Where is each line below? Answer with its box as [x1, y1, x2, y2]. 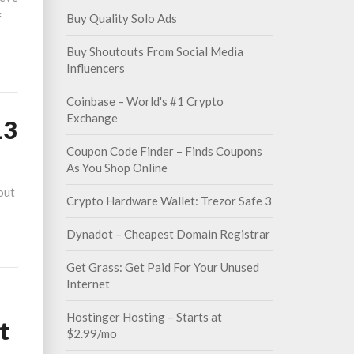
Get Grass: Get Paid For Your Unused [66, 260, 259, 274]
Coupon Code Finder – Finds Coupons [66, 144, 262, 158]
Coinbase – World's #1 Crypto [66, 94, 224, 108]
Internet [66, 277, 110, 291]
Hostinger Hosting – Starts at [66, 310, 222, 324]
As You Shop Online [66, 160, 168, 175]
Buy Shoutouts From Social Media [66, 44, 243, 58]
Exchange [66, 111, 118, 125]
